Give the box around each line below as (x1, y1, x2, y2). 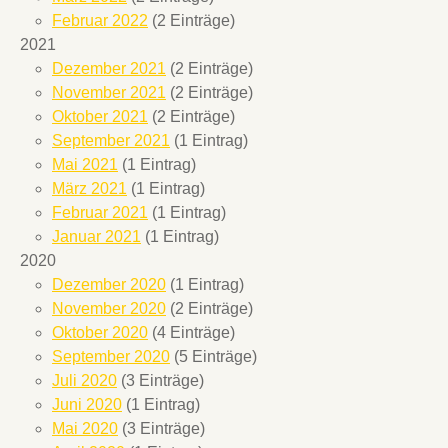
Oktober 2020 (52, 323, 148, 341)
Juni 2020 (52, 395, 122, 413)
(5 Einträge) (170, 347, 257, 365)
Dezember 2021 (52, 59, 166, 77)
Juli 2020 (52, 371, 117, 389)
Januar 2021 (52, 227, 141, 245)
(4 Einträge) (148, 323, 235, 341)
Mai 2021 (52, 155, 118, 173)
